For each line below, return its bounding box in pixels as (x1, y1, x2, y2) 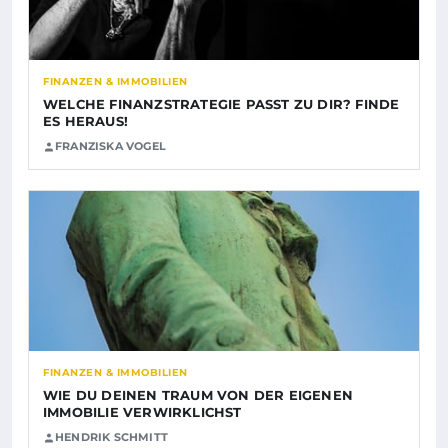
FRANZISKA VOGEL (55, 139, 166, 154)
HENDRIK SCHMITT (55, 430, 168, 445)
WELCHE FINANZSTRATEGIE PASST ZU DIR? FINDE (43, 96, 400, 113)
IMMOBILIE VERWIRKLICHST (43, 404, 242, 421)
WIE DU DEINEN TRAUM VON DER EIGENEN (43, 387, 353, 404)
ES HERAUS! (43, 113, 128, 130)
